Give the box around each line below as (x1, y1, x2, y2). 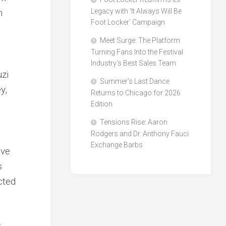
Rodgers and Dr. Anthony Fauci (91, 130, 189, 138)
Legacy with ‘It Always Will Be (91, 7, 182, 16)
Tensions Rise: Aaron (100, 118, 168, 127)
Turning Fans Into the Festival (91, 48, 184, 56)
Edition (91, 100, 113, 108)
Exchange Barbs (91, 141, 143, 149)
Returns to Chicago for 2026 (91, 89, 181, 97)
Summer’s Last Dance (100, 77, 170, 86)
